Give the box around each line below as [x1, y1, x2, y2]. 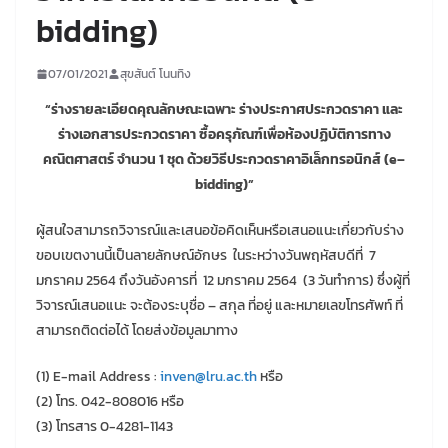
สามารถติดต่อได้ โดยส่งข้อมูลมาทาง [36, 319, 238, 341]
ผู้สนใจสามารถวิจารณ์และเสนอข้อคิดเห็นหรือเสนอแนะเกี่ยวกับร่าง [36, 219, 404, 241]
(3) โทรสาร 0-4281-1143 [36, 415, 173, 437]
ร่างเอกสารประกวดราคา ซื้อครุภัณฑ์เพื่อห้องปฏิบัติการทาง [57, 123, 391, 145]
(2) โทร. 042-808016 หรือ [36, 390, 184, 412]
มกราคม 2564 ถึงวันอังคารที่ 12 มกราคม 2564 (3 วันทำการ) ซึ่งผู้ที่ [36, 269, 410, 291]
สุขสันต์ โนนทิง [120, 64, 191, 83]
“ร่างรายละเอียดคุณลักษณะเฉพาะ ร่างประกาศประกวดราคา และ [45, 98, 403, 120]
